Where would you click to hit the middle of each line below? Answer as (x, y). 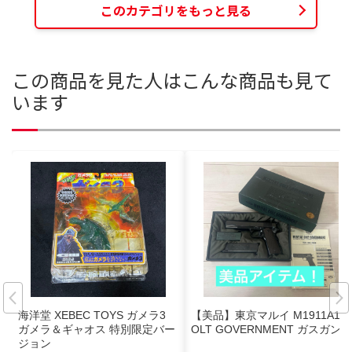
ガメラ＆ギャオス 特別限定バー (97, 329)
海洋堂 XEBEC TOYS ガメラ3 (92, 315)
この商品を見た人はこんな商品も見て (172, 79)
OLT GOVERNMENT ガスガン (266, 329)
